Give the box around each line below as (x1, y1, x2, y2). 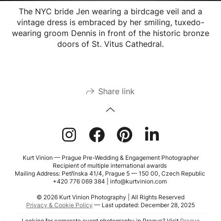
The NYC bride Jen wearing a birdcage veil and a (19, 6, 202, 16)
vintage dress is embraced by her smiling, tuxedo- (17, 17, 204, 27)
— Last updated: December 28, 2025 (93, 201, 195, 209)
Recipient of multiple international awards (53, 161, 168, 169)
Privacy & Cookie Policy (26, 201, 93, 209)
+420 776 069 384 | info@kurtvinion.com (53, 177, 168, 185)
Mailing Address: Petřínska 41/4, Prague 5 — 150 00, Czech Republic (14, 169, 207, 177)
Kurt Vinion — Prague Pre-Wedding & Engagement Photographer (22, 153, 199, 161)
